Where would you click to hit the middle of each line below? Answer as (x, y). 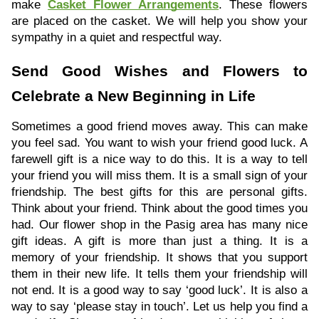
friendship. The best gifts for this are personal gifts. (159, 192)
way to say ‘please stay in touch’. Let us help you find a (159, 307)
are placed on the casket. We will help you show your (159, 21)
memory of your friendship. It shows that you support (159, 257)
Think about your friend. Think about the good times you (159, 208)
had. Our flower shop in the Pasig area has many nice (159, 225)
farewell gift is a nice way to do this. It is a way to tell (159, 159)
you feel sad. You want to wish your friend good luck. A (159, 143)
